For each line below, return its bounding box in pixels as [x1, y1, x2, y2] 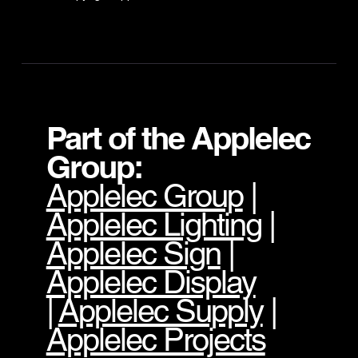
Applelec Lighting [46, 206, 261, 244]
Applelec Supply [58, 292, 263, 330]
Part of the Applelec [46, 119, 310, 157]
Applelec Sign [46, 235, 221, 272]
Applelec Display [46, 264, 256, 301]
